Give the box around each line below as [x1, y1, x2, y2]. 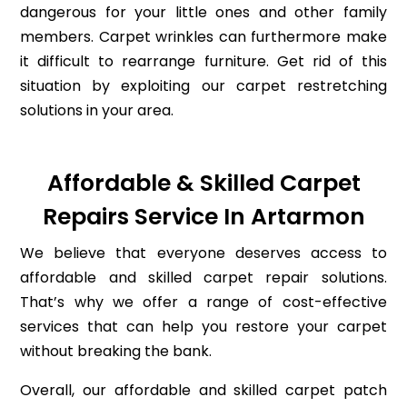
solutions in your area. [20, 100, 174, 122]
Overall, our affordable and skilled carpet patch [20, 380, 387, 402]
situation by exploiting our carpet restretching [20, 75, 387, 97]
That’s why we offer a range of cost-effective [20, 292, 387, 313]
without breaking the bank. [20, 341, 213, 362]
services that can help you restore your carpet [20, 316, 387, 338]
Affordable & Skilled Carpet [46, 167, 361, 200]
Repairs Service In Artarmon [42, 201, 365, 233]
